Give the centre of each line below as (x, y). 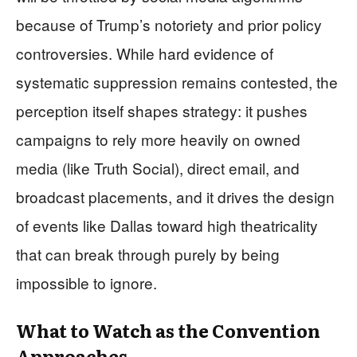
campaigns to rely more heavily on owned (158, 139)
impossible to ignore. (86, 282)
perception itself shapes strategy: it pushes (162, 110)
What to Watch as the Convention (168, 330)
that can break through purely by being (148, 253)
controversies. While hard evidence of (145, 53)
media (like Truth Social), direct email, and (158, 167)
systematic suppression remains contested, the (177, 81)
